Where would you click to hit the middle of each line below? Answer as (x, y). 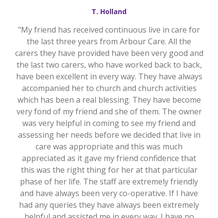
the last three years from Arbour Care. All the (109, 42)
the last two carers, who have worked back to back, (109, 65)
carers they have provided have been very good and (109, 53)
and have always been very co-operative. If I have (109, 193)
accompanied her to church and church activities (109, 88)
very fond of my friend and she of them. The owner (109, 112)
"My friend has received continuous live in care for (109, 30)
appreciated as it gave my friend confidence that (109, 158)
